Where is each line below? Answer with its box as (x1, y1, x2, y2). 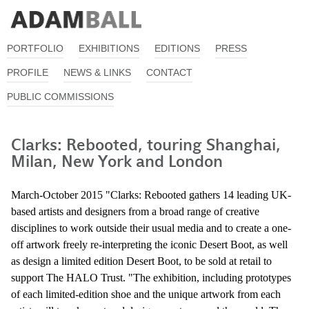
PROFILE (7, 67, 48, 78)
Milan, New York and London (11, 152, 223, 171)
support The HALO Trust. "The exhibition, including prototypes (11, 272, 291, 283)
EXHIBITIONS (79, 43, 139, 54)
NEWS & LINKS (63, 67, 131, 78)
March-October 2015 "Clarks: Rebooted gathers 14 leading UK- (11, 189, 291, 201)
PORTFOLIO (7, 43, 63, 54)
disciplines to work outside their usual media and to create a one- (11, 222, 291, 234)
